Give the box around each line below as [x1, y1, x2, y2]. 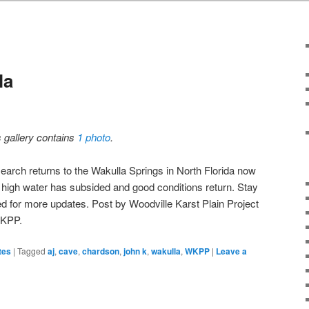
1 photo [77, 129, 111, 144]
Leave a [216, 245, 247, 258]
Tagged [17, 245, 46, 257]
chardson [82, 245, 119, 258]
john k [123, 245, 147, 258]
